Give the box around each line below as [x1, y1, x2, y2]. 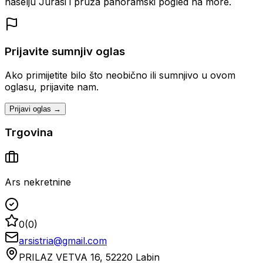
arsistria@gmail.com [19, 235, 107, 247]
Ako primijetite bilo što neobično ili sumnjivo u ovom [5, 69, 235, 81]
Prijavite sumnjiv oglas [5, 44, 125, 58]
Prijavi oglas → [9, 104, 61, 113]
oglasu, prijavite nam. [5, 80, 99, 93]
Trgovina [5, 126, 53, 140]
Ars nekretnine [5, 176, 71, 188]
